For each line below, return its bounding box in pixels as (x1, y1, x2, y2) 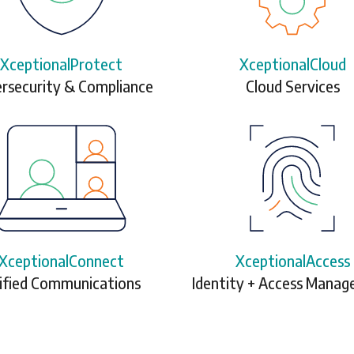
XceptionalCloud (239, 54, 346, 73)
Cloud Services (245, 76, 340, 96)
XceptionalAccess (235, 251, 350, 271)
